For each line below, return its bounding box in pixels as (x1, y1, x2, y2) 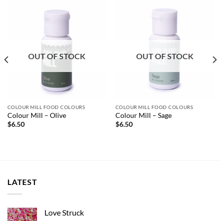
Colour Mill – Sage (115, 111, 172, 120)
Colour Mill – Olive (7, 111, 66, 120)
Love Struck (44, 208, 84, 217)
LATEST (7, 177, 37, 187)
